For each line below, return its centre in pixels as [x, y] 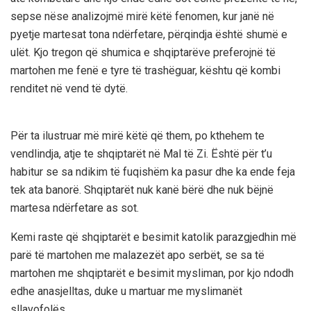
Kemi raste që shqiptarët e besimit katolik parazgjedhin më [153, 237]
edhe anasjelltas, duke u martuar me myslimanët [126, 291]
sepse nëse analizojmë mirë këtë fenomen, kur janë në [142, 16]
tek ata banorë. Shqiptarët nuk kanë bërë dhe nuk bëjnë [142, 190]
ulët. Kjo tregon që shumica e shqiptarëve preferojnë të [143, 52]
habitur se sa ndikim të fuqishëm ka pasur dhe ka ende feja [153, 171]
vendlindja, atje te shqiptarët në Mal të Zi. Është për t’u [141, 153]
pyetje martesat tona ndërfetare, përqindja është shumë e [149, 34]
